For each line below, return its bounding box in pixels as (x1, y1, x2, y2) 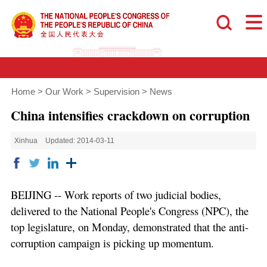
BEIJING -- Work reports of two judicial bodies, (10, 187, 221, 203)
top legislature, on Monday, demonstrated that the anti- (10, 219, 249, 235)
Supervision (93, 87, 139, 97)
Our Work (45, 87, 83, 97)
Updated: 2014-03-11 (45, 136, 115, 145)
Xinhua (14, 136, 38, 145)
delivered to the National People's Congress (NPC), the (10, 203, 249, 219)
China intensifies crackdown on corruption (10, 105, 250, 125)
